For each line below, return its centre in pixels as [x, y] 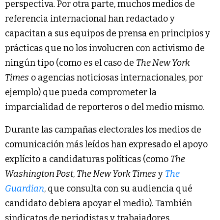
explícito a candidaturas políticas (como [88, 159]
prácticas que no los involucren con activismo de [105, 48]
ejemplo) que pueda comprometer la [81, 93]
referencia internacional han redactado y [90, 19]
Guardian [25, 189]
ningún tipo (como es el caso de [70, 63]
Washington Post [39, 174]
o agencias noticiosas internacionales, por [116, 78]
